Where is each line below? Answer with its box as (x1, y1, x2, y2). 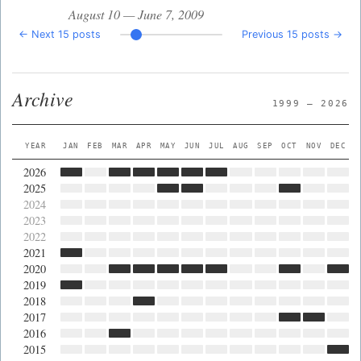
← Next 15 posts (19, 28, 101, 41)
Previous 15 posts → (242, 28, 342, 41)
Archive (12, 86, 74, 112)
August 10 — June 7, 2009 (68, 5, 204, 23)
